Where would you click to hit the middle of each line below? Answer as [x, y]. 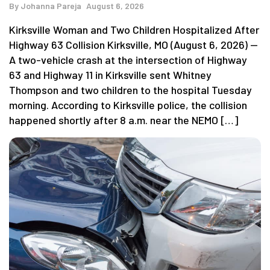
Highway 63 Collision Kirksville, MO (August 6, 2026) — [133, 44]
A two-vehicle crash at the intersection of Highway [128, 59]
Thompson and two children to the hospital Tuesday [130, 89]
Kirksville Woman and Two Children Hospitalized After [134, 29]
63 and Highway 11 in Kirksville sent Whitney [110, 74]
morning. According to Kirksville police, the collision [128, 105]
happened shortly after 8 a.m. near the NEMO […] [124, 120]
